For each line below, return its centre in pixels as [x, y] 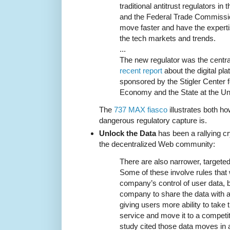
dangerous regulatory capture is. [153, 121]
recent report [141, 71]
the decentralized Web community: [157, 144]
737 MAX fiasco [141, 110]
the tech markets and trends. [168, 39]
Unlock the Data [128, 133]
